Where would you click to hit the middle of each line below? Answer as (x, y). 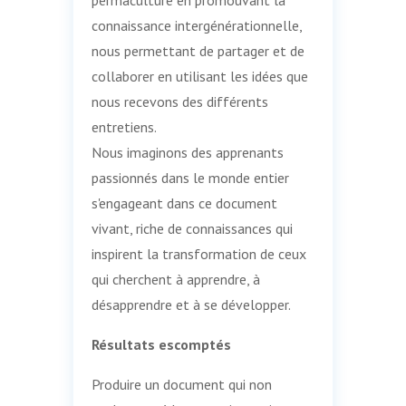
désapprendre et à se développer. (191, 304)
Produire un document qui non (181, 384)
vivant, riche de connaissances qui (192, 228)
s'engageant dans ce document (184, 203)
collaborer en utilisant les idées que (199, 76)
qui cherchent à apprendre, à (175, 279)
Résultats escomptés (161, 344)
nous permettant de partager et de (198, 50)
